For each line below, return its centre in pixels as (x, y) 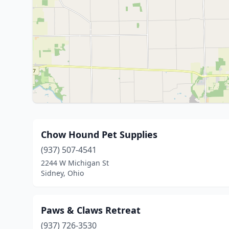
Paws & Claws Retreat (91, 210)
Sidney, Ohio (62, 173)
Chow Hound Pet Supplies (99, 134)
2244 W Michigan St (75, 163)
